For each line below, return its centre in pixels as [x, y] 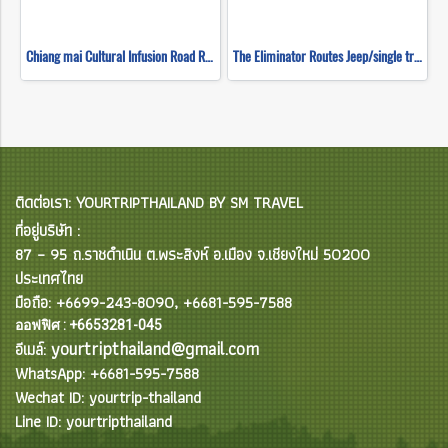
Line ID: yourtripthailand [93, 421]
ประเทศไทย [49, 278]
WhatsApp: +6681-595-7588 [107, 373]
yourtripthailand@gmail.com [155, 348]
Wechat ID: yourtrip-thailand [108, 397]
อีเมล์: [33, 349]
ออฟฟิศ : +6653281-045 [88, 325]
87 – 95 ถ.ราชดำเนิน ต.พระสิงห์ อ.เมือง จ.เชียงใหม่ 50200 [192, 254]
